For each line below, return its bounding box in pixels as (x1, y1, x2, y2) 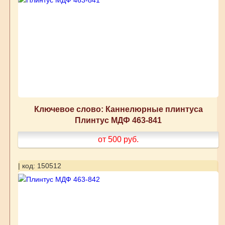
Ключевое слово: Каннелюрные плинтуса (34, 104, 203, 114)
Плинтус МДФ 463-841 (75, 116, 162, 125)
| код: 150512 (18, 162, 61, 170)
